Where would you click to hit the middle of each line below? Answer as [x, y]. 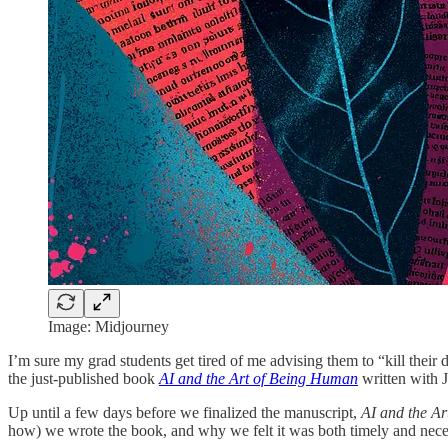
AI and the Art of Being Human [258, 378]
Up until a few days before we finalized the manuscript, [184, 412]
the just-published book [83, 378]
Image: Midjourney [108, 326]
